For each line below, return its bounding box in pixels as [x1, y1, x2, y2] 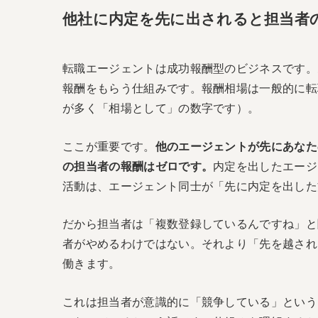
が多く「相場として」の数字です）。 [62, 102, 260, 114]
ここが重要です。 [62, 140, 155, 153]
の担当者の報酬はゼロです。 [62, 160, 214, 172]
